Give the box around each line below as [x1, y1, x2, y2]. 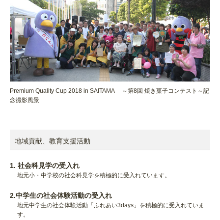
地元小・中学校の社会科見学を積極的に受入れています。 [17, 171, 170, 179]
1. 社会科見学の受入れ [10, 161, 80, 169]
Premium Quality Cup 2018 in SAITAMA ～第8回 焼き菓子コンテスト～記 [10, 87, 209, 94]
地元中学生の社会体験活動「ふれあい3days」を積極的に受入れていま [17, 201, 204, 209]
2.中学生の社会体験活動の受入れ [10, 191, 112, 199]
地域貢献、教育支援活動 [15, 137, 90, 145]
